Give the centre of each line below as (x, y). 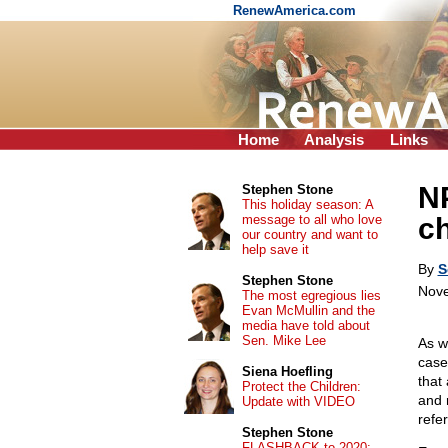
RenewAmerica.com (296, 10)
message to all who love (311, 219)
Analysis (334, 139)
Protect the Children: (301, 386)
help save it (275, 249)
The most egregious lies (311, 295)
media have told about (305, 325)
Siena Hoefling (287, 371)
